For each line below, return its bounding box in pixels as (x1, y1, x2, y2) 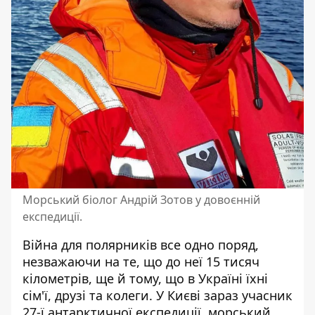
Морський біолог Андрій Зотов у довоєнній (22, 191, 260, 207)
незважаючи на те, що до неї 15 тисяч (22, 252, 259, 270)
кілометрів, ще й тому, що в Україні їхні (22, 269, 268, 287)
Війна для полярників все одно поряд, (22, 236, 259, 253)
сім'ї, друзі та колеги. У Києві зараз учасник (22, 286, 292, 304)
